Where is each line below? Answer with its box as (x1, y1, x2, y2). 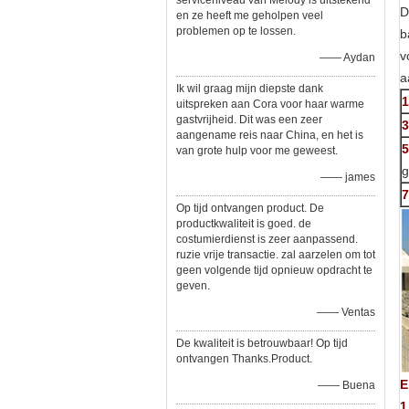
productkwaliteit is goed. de (176, 217, 311, 230)
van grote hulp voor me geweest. (176, 144, 338, 157)
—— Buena (318, 379, 375, 392)
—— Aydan (320, 51, 375, 64)
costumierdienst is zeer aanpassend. (176, 233, 358, 246)
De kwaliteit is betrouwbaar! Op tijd (176, 337, 348, 350)
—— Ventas (317, 306, 375, 319)
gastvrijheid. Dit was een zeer (176, 113, 322, 126)
